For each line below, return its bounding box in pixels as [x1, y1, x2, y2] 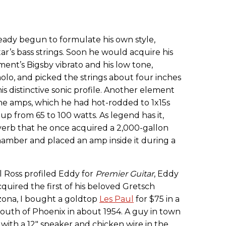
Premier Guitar [95, 169, 154, 179]
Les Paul [99, 194, 134, 204]
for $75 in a [134, 194, 180, 204]
